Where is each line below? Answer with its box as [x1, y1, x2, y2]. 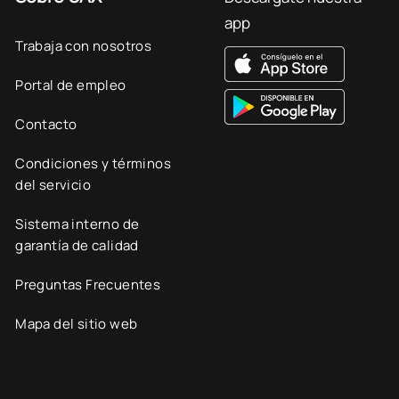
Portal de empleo [15, 76, 126, 94]
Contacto [15, 115, 77, 134]
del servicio [15, 175, 92, 194]
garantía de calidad [15, 236, 139, 255]
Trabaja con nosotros [15, 37, 152, 55]
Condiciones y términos [15, 154, 172, 173]
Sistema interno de [15, 215, 140, 233]
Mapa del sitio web [15, 314, 138, 333]
